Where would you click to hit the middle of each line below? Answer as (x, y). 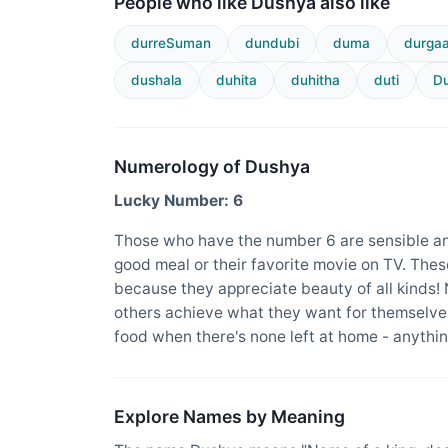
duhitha (315, 80)
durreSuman (171, 42)
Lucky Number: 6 (178, 201)
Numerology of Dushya (212, 167)
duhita (236, 80)
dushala (156, 80)
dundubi (272, 42)
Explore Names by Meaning (229, 417)
